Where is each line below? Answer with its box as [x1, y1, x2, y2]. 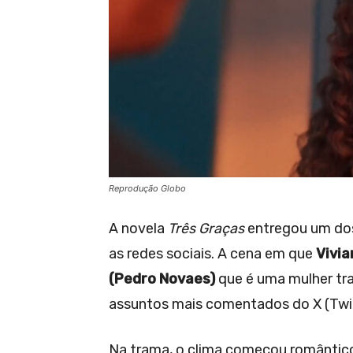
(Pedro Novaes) [109, 269, 215, 288]
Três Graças [168, 219, 244, 237]
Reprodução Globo [109, 182, 186, 194]
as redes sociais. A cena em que [109, 244, 316, 262]
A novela [109, 219, 168, 237]
